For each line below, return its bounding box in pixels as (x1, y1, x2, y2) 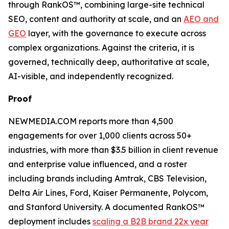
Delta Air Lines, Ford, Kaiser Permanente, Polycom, (8, 188, 208, 198)
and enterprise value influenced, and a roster (8, 159, 187, 169)
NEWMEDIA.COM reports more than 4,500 (8, 116, 173, 126)
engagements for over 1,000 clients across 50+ (8, 130, 192, 141)
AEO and (184, 14, 219, 24)
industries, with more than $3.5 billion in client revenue (8, 145, 218, 155)
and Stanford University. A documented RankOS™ (8, 202, 204, 212)
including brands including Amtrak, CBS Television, (8, 173, 207, 184)
